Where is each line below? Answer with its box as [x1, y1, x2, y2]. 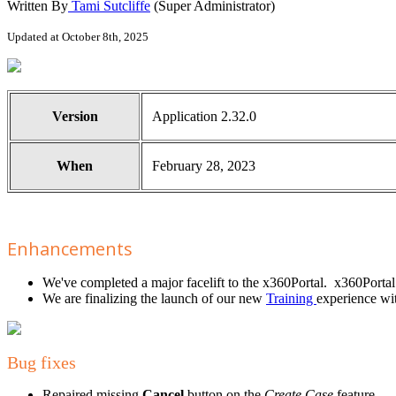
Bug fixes [7, 353, 76, 373]
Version [51, 109, 98, 125]
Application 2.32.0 [152, 109, 256, 125]
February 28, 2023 [152, 158, 255, 174]
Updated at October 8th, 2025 [7, 30, 148, 44]
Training [266, 291, 316, 307]
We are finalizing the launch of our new [42, 291, 266, 307]
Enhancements [7, 237, 133, 262]
